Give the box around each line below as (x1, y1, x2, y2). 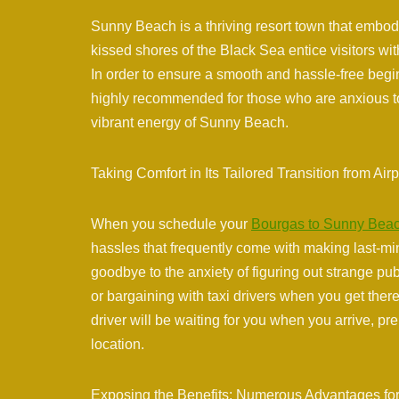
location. (91, 337, 144, 353)
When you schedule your (91, 216, 251, 232)
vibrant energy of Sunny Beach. (91, 115, 289, 131)
